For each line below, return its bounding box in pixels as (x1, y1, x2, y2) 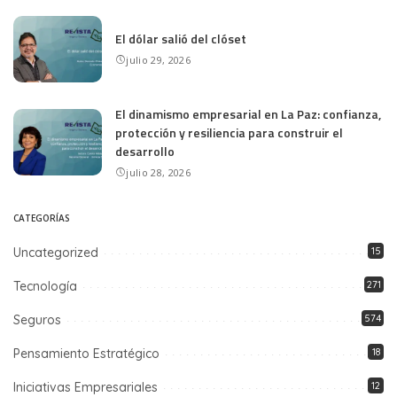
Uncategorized (13, 244, 98, 261)
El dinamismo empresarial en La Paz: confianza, (115, 104, 381, 123)
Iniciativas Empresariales (13, 378, 158, 395)
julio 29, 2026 (126, 53, 191, 67)
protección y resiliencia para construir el (115, 122, 343, 142)
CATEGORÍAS (13, 211, 70, 224)
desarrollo (115, 141, 175, 160)
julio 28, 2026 (126, 165, 191, 179)
